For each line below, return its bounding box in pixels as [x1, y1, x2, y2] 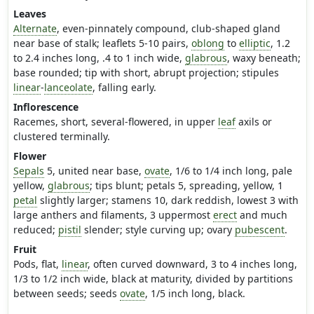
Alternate [13, 22, 57, 36]
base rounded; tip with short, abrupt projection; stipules [13, 66, 279, 80]
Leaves [13, 7, 46, 21]
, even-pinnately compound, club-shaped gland [56, 22, 280, 36]
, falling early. [92, 81, 156, 95]
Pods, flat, [13, 257, 62, 271]
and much [236, 208, 287, 222]
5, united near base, [43, 164, 144, 178]
